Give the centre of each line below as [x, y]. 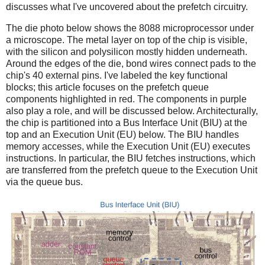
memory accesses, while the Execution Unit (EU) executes [128, 146]
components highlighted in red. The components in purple [126, 99]
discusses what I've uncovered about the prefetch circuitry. [127, 7]
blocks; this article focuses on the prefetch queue [107, 87]
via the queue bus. [44, 182]
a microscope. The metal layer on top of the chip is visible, [127, 40]
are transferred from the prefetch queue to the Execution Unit [132, 170]
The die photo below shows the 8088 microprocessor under [130, 28]
